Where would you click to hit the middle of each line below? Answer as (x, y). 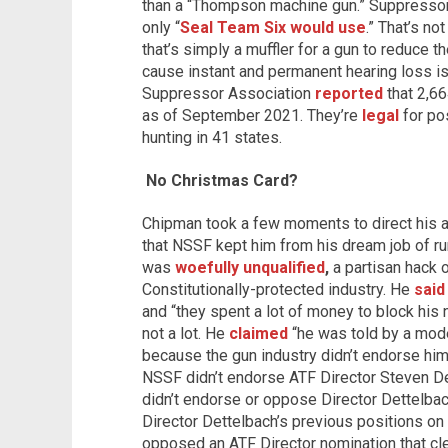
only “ (161, 27)
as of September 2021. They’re (252, 115)
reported (349, 93)
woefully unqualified (250, 268)
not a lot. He (185, 334)
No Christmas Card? (220, 180)
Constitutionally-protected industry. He (278, 290)
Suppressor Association (228, 93)
